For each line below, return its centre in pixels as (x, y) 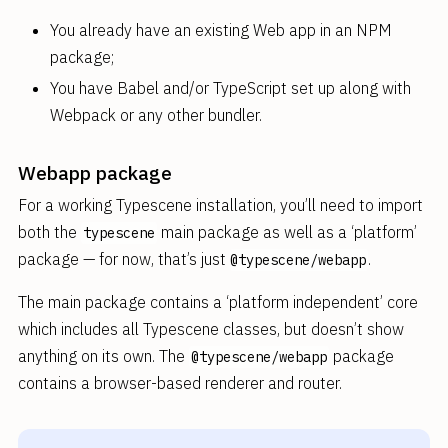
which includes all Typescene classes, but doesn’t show (210, 329)
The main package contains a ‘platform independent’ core (217, 302)
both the (49, 232)
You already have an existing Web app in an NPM (220, 30)
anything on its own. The (103, 356)
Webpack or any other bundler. (155, 115)
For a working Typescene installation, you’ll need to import (220, 205)
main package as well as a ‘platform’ (286, 232)
